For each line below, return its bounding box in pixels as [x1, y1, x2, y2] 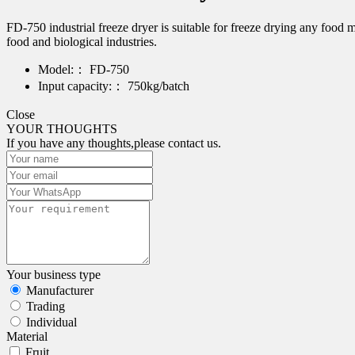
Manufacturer [26, 283, 94, 297]
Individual [26, 315, 77, 329]
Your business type [6, 267, 101, 281]
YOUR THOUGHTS [6, 121, 117, 136]
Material [6, 329, 48, 343]
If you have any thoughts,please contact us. [6, 136, 221, 150]
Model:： [38, 62, 86, 76]
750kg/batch [124, 78, 189, 93]
